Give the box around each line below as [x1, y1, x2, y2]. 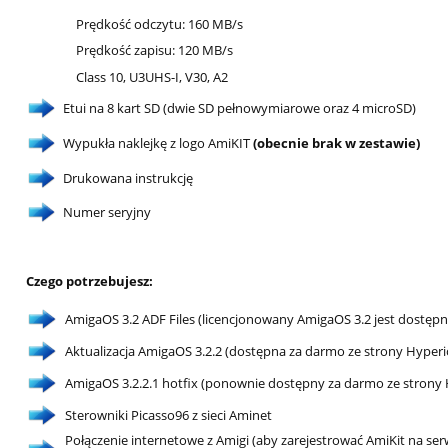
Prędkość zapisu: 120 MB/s [73, 40, 233, 59]
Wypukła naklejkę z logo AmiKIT [57, 133, 253, 152]
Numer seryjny [57, 202, 151, 221]
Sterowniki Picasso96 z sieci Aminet [65, 405, 272, 424]
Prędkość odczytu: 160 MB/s [73, 14, 243, 33]
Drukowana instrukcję [57, 168, 193, 187]
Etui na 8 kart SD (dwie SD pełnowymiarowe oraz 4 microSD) [57, 98, 416, 117]
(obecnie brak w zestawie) [253, 133, 420, 152]
